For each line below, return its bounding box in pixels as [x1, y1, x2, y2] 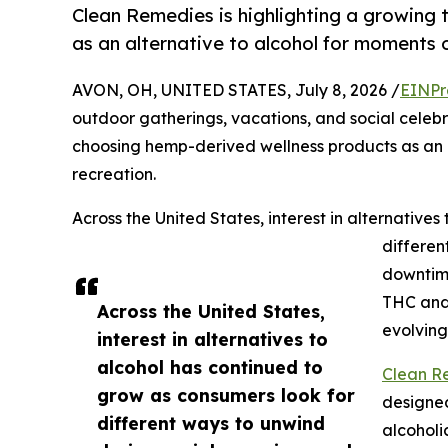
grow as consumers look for [97, 384, 355, 407]
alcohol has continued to [97, 356, 323, 379]
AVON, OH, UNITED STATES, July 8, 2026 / [72, 80, 400, 101]
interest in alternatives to [97, 328, 328, 351]
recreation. [72, 164, 156, 185]
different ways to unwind [97, 412, 325, 435]
